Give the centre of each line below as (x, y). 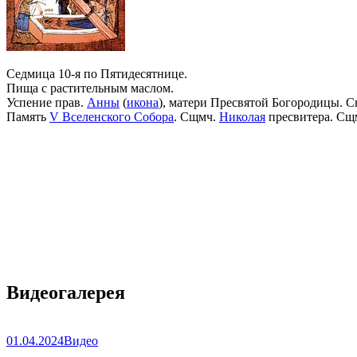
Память (28, 116)
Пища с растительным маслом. (90, 88)
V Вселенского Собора (112, 116)
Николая (242, 116)
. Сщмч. (196, 116)
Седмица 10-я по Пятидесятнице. (97, 73)
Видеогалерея (66, 292)
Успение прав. (47, 102)
